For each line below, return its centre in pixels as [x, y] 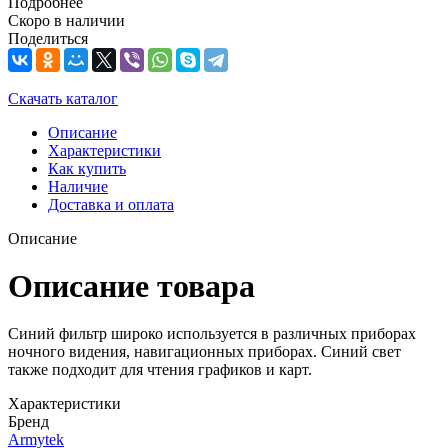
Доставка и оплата [111, 204]
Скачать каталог [63, 98]
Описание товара [131, 285]
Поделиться [48, 38]
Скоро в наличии [66, 20]
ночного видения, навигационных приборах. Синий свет [204, 351]
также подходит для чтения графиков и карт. [160, 369]
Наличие [78, 186]
